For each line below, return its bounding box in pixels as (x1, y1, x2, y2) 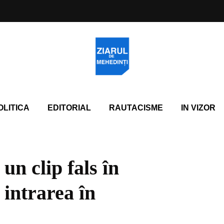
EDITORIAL (47, 103, 91, 112)
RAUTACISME (108, 103, 163, 112)
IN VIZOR (180, 103, 215, 112)
